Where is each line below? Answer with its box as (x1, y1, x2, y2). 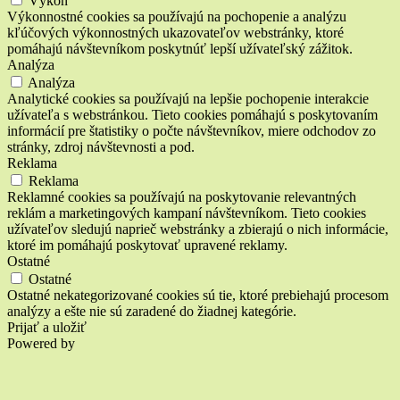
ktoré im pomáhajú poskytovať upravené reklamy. (7, 237, 287, 253)
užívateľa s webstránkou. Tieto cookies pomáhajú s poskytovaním (7, 106, 378, 122)
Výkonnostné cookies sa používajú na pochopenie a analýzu (7, 8, 346, 24)
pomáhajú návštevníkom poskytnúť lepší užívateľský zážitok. (7, 40, 353, 56)
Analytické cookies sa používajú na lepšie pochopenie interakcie (7, 90, 369, 106)
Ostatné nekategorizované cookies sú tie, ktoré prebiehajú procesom (7, 287, 388, 303)
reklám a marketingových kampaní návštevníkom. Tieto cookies (7, 204, 366, 221)
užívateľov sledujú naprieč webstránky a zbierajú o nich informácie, (7, 221, 388, 237)
